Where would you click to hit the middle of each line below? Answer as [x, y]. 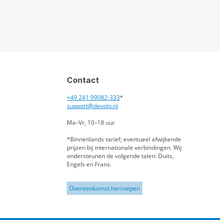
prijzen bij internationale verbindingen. [120, 148]
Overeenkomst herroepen [105, 188]
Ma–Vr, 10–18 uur [91, 123]
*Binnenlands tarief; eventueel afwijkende [124, 139]
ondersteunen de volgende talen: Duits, [120, 156]
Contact [83, 80]
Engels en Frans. [89, 164]
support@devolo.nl [92, 106]
